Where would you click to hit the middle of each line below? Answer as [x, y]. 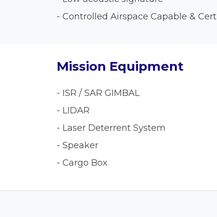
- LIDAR [73, 110]
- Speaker [77, 145]
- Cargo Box [82, 163]
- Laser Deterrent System [111, 128]
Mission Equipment [120, 66]
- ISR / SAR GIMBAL [98, 93]
